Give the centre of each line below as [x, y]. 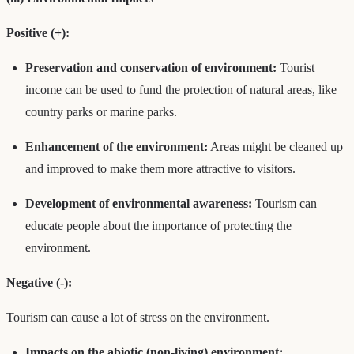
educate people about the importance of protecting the [158, 225]
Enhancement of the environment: [117, 146]
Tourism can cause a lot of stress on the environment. [138, 317]
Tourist [296, 67]
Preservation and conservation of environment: [151, 67]
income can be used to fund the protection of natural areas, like [181, 89]
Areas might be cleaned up [275, 146]
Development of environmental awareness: [139, 203]
